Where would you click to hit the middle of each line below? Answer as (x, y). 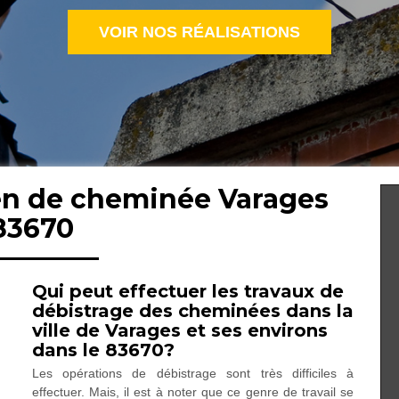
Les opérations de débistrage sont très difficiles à (193, 373)
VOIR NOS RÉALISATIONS (199, 32)
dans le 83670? (103, 350)
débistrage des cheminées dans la (192, 311)
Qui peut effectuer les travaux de (187, 291)
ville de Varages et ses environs (179, 330)
